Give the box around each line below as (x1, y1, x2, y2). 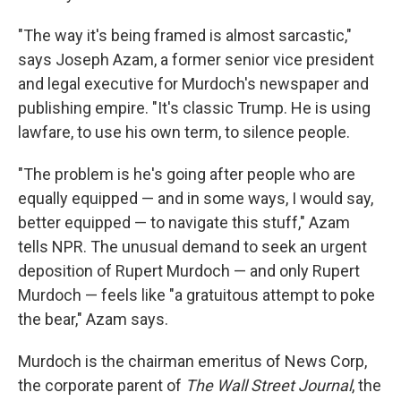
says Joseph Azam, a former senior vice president (18, 50, 374, 69)
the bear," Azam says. (18, 310, 168, 328)
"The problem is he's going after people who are (18, 165, 355, 183)
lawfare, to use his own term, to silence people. (18, 123, 350, 141)
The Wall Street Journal (185, 376, 352, 395)
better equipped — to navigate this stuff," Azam (18, 213, 350, 232)
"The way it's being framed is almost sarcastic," (18, 26, 352, 45)
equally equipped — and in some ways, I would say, (18, 189, 373, 208)
